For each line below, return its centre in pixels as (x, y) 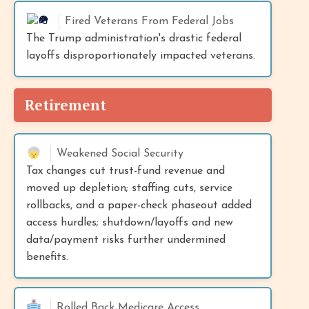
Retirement (66, 104)
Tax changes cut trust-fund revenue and (126, 171)
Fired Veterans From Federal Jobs (149, 21)
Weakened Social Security (120, 153)
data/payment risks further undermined (126, 240)
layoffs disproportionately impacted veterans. (141, 56)
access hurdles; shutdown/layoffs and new (130, 222)
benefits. (47, 257)
